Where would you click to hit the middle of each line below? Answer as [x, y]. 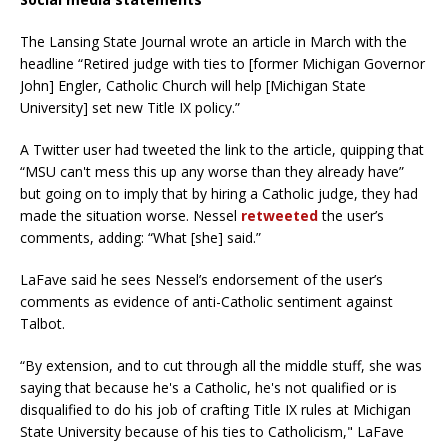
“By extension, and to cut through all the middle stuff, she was [221, 365]
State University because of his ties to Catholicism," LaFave [212, 431]
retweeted [279, 215]
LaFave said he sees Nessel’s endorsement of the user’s [201, 279]
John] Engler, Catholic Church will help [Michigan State [193, 85]
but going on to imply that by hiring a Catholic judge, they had [219, 193]
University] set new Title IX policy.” [130, 107]
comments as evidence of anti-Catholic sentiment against [206, 301]
